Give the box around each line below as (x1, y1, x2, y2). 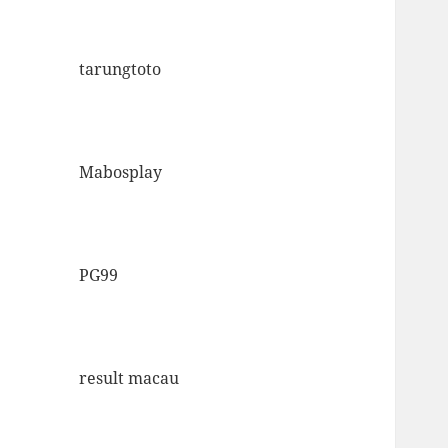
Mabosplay (79, 160, 163, 183)
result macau (79, 366, 180, 389)
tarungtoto (79, 57, 162, 80)
